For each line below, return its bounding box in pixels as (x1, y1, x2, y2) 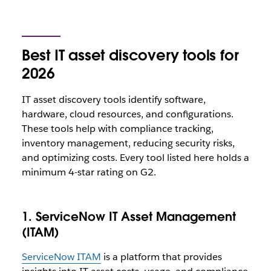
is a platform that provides (100, 250, 222, 263)
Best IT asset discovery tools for (21, 46, 239, 65)
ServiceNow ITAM (21, 250, 101, 263)
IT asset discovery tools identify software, (21, 93, 206, 106)
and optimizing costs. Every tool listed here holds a (21, 151, 249, 164)
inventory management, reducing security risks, (21, 137, 235, 149)
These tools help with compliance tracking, (21, 122, 214, 135)
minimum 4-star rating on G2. (21, 166, 156, 178)
